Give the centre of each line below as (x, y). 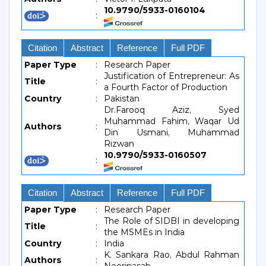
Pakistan (122, 99)
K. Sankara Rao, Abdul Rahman (172, 255)
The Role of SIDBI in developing (172, 221)
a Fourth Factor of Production (166, 87)
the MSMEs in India (144, 232)
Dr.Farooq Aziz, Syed (172, 110)
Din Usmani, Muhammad (172, 132)
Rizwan (119, 144)
